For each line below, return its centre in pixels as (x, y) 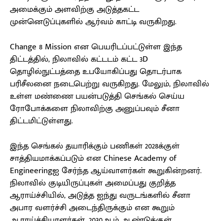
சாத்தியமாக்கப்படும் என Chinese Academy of (93, 159)
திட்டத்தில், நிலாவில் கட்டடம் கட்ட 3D (79, 59)
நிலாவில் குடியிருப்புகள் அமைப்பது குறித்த (93, 183)
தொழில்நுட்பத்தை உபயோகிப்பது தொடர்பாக (96, 72)
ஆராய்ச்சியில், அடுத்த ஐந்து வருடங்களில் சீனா (100, 196)
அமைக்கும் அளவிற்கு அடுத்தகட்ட (74, 10)
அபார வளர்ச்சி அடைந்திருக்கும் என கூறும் (92, 208)
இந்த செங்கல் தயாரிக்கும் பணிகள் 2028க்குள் (95, 146)
